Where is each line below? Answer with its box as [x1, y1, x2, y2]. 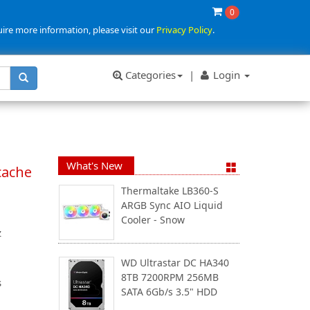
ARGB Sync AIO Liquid [120, 199, 223, 212]
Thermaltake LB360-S [120, 184, 219, 197]
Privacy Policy [156, 24, 212, 36]
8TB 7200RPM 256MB [120, 271, 219, 284]
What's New [66, 158, 122, 172]
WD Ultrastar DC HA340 [120, 256, 229, 269]
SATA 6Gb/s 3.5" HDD [120, 285, 217, 298]
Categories [122, 68, 176, 82]
